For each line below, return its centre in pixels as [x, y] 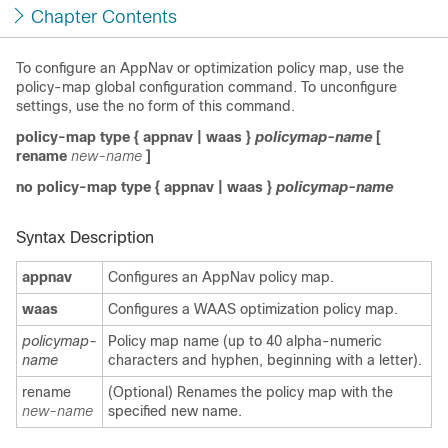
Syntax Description [85, 237]
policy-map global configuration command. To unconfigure [206, 87]
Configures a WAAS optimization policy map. [253, 309]
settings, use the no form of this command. [155, 106]
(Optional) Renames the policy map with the [250, 392]
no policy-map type [85, 187]
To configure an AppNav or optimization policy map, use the [210, 68]
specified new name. [175, 411]
